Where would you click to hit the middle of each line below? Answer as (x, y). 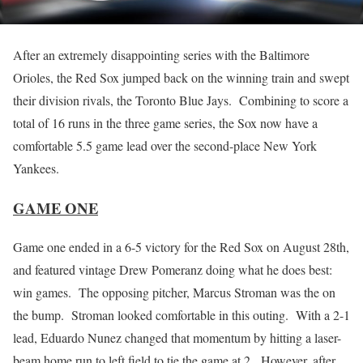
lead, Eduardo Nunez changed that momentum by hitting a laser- (177, 338)
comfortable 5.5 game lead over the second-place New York (165, 145)
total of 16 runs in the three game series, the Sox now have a (165, 123)
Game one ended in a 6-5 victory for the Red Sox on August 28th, (181, 247)
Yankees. (36, 168)
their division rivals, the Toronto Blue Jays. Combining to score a (181, 100)
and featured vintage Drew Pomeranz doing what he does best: (173, 270)
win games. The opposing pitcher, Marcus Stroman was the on (174, 293)
